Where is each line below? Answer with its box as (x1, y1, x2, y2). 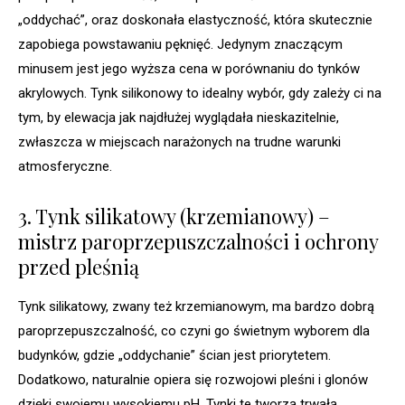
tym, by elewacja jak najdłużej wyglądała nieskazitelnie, (18, 109, 339, 127)
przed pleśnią (18, 253, 139, 281)
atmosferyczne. (18, 158, 112, 175)
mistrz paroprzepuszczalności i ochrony (18, 228, 378, 256)
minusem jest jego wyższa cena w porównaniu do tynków (18, 61, 360, 78)
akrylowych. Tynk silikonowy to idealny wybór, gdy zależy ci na (18, 85, 381, 102)
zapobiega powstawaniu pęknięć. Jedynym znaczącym (18, 36, 343, 53)
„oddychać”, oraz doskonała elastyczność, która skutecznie (18, 12, 372, 29)
